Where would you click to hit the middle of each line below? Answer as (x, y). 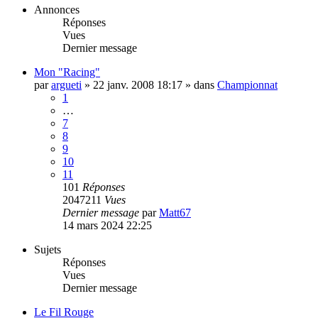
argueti (66, 84)
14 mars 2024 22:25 (107, 225)
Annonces (57, 9)
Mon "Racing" (67, 72)
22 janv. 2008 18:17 (138, 84)
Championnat (247, 84)
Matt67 (175, 212)
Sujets (48, 249)
